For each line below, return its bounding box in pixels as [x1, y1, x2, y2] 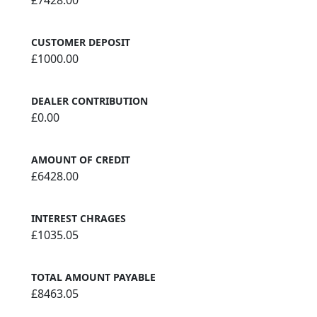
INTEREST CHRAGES [31, 212, 126, 226]
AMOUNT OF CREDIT [31, 153, 130, 167]
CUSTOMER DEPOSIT [31, 35, 130, 50]
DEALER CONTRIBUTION [31, 94, 148, 108]
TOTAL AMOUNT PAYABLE [31, 270, 156, 284]
